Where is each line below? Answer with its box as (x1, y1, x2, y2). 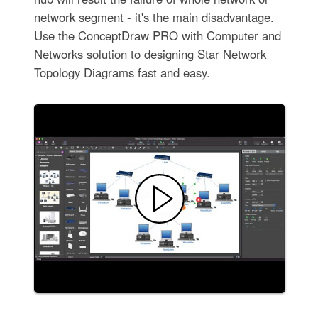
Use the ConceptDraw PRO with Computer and (33, 26, 281, 44)
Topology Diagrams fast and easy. (33, 63, 210, 81)
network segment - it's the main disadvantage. (33, 8, 274, 26)
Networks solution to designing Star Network (33, 45, 266, 62)
